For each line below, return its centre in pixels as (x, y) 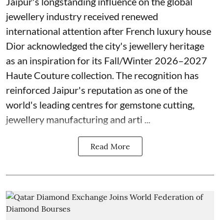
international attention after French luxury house (109, 31)
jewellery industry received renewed (82, 16)
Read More (110, 146)
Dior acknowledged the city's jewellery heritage (105, 46)
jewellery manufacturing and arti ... (78, 119)
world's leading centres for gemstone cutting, (100, 105)
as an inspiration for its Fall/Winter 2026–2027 (107, 60)
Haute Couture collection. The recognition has (102, 75)
